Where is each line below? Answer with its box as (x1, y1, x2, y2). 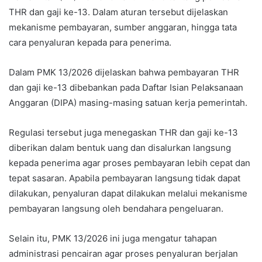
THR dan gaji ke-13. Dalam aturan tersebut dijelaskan (9, 6, 228, 18)
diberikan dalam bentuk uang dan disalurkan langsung (9, 142, 231, 153)
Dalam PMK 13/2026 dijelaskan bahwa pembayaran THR (9, 66, 239, 78)
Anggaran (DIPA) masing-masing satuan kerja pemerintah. (9, 96, 247, 108)
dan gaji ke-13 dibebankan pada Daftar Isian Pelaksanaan (9, 81, 243, 93)
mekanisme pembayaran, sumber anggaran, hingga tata (9, 21, 237, 33)
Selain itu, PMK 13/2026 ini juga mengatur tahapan (9, 232, 217, 244)
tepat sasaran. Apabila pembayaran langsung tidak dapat (9, 172, 240, 184)
